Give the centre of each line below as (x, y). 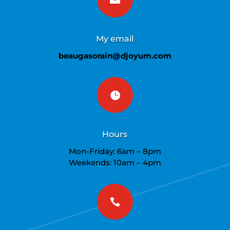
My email (115, 39)
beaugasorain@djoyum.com (115, 55)
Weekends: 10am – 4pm (115, 162)
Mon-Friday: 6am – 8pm (115, 151)
